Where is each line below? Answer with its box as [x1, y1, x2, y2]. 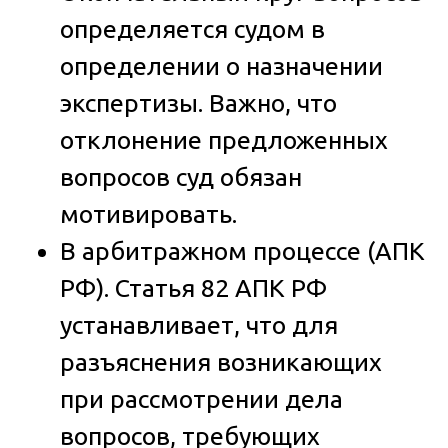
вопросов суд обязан [60, 162, 302, 191]
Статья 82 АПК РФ [109, 273, 327, 302]
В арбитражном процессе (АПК [60, 236, 425, 265]
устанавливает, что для [60, 310, 338, 339]
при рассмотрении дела [60, 384, 343, 413]
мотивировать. [60, 199, 237, 228]
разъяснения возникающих [60, 347, 382, 376]
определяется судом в [60, 14, 325, 43]
